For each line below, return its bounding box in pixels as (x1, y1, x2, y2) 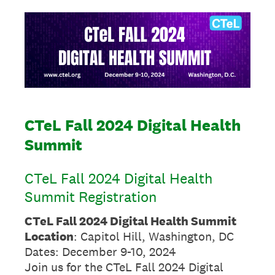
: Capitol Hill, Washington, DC (74, 228, 234, 244)
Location (25, 228, 74, 244)
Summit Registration (25, 187, 157, 206)
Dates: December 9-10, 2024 (25, 243, 176, 260)
